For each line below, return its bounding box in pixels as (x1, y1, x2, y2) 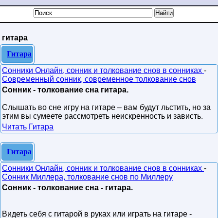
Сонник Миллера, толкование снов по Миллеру (2, 173, 173, 181)
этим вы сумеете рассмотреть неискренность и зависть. (2, 112, 203, 120)
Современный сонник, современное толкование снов (2, 75, 196, 83)
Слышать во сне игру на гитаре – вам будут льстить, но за (2, 103, 211, 111)
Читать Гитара (2, 123, 54, 131)
